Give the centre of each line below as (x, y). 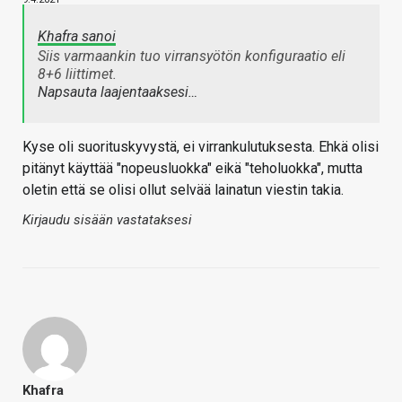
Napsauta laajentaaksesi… (118, 92)
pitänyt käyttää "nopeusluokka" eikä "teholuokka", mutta (192, 169)
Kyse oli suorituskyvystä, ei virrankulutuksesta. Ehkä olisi (201, 147)
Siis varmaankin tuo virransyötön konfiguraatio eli (192, 57)
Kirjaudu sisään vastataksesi (107, 220)
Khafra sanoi (77, 37)
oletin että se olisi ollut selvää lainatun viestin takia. (183, 190)
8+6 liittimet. (77, 74)
